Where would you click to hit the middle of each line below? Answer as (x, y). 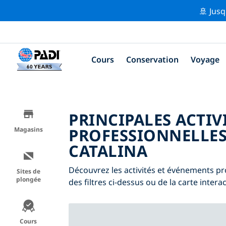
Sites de (28, 171)
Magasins (28, 129)
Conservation (152, 59)
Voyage (205, 59)
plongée (28, 179)
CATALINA (108, 151)
